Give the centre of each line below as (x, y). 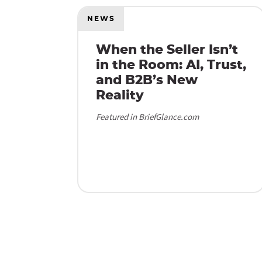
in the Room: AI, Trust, (171, 65)
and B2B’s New (147, 80)
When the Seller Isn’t (167, 50)
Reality (120, 95)
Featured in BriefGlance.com (147, 117)
